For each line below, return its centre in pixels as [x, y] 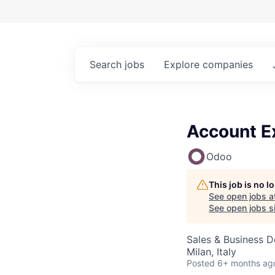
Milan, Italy [211, 251]
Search [107, 64]
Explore [183, 64]
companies [228, 64]
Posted [201, 263]
